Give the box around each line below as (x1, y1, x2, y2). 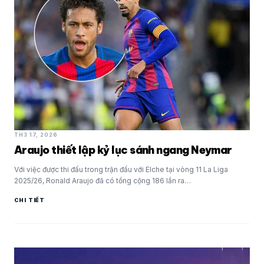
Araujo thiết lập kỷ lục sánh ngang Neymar (14, 143, 232, 157)
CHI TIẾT (14, 197, 45, 204)
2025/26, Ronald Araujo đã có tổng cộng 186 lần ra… (14, 176, 191, 186)
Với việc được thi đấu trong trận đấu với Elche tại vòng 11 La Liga (14, 165, 228, 174)
